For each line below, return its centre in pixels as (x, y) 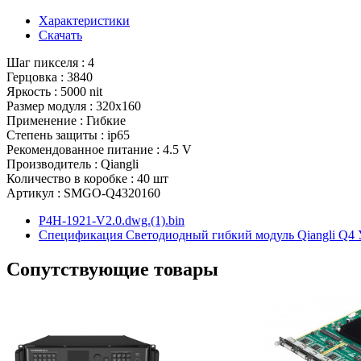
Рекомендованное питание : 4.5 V (99, 149)
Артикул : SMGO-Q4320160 (83, 193)
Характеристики (84, 20)
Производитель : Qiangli (73, 164)
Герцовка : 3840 (50, 77)
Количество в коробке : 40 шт (87, 178)
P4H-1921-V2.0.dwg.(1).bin (112, 220)
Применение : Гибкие (66, 120)
